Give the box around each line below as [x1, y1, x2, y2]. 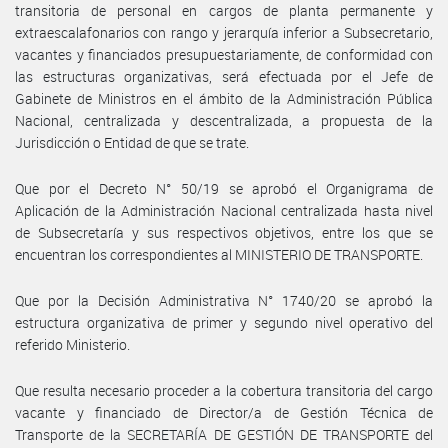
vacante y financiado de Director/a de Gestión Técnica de [15, 402, 433, 422]
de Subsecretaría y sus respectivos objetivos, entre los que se [15, 222, 433, 242]
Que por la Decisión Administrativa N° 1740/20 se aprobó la [15, 290, 433, 310]
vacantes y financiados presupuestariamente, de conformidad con [15, 44, 433, 64]
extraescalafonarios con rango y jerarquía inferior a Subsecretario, [15, 22, 433, 42]
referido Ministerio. [15, 334, 130, 354]
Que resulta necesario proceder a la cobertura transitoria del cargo [15, 380, 433, 400]
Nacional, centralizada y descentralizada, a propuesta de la [15, 110, 433, 130]
